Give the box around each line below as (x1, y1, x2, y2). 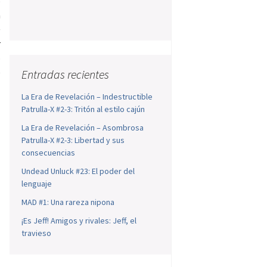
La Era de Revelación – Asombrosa (21, 122, 144, 133)
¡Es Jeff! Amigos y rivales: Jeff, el (21, 215, 137, 226)
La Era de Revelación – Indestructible (21, 91, 153, 103)
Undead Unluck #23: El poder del (21, 166, 135, 177)
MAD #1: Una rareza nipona (21, 197, 115, 208)
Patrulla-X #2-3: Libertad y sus (21, 135, 125, 146)
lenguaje (21, 178, 52, 190)
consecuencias (21, 147, 76, 159)
